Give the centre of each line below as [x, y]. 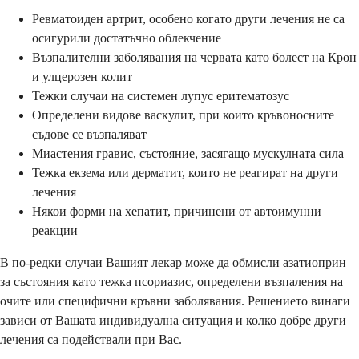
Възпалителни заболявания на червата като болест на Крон [194, 57]
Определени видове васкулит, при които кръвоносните [183, 115]
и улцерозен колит [82, 76]
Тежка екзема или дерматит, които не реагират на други [185, 172]
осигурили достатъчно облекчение [127, 38]
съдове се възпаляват [89, 134]
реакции [55, 230]
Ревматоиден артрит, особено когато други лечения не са [188, 18]
